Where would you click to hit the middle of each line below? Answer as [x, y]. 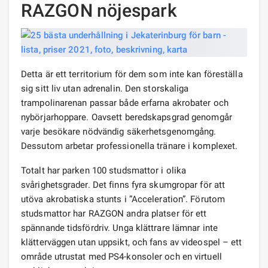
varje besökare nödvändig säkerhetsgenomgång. [119, 131]
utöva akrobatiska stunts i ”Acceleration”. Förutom [123, 199]
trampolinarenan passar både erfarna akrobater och [125, 103]
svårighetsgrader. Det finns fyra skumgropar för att [123, 185]
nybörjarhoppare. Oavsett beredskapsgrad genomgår [127, 117]
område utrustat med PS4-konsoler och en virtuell [121, 256]
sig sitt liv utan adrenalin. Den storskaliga [105, 88]
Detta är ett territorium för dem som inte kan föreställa [132, 74]
